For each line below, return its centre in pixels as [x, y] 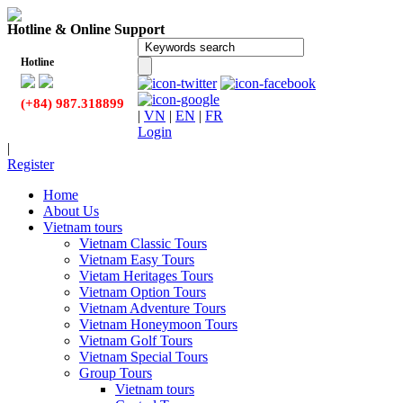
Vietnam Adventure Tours [152, 308]
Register [31, 164]
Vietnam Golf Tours [136, 340]
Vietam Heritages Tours [146, 276]
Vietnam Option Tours [143, 292]
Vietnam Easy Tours [137, 260]
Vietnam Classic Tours [143, 243]
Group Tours [116, 373]
